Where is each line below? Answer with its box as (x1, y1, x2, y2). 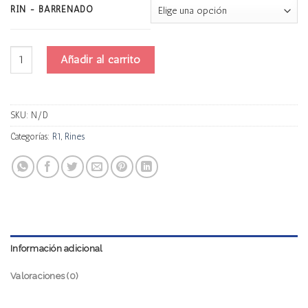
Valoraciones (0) (10, 271, 79, 282)
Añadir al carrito (60, 52, 141, 66)
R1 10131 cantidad (10, 46, 86, 59)
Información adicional (10, 243, 103, 254)
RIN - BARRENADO (10, 3, 93, 14)
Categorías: (10, 131, 52, 142)
